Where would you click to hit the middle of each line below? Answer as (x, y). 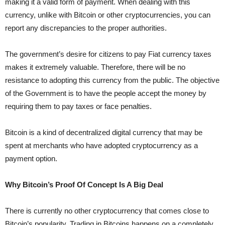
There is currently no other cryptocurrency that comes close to (107, 211)
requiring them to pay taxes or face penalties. (78, 106)
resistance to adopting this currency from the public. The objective (112, 80)
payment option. (31, 158)
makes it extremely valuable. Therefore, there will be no (95, 67)
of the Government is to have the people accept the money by (106, 93)
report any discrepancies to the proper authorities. (86, 28)
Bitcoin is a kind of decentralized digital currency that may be (104, 132)
